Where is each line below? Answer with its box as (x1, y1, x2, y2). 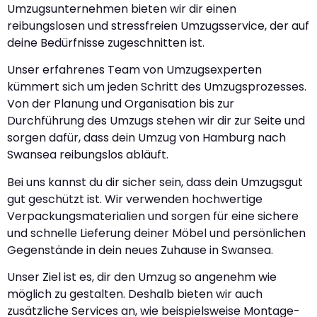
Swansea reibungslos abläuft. (7, 146, 168, 163)
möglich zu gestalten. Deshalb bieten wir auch (7, 286, 263, 303)
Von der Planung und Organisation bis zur (7, 96, 234, 113)
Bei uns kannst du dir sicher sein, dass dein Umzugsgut (7, 173, 303, 190)
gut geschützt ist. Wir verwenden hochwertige (7, 190, 263, 207)
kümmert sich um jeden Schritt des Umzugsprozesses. (7, 79, 306, 96)
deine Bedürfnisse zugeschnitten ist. (7, 35, 204, 52)
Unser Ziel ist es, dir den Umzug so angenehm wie (7, 269, 277, 286)
